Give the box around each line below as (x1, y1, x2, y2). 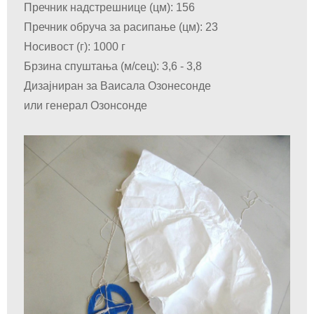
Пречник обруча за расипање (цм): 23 (24, 21, 218, 33)
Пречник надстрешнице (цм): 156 (24, 1, 195, 13)
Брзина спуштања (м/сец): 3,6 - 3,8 (24, 60, 202, 72)
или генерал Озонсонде (24, 100, 147, 111)
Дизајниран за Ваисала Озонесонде (24, 80, 211, 92)
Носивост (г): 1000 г (24, 41, 125, 53)
